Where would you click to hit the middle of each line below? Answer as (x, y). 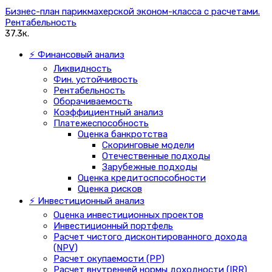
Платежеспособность (101, 123)
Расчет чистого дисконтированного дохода (150, 236)
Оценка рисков (110, 189)
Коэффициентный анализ (108, 112)
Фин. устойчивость (96, 79)
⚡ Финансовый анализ (77, 54)
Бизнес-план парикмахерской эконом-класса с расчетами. (132, 11)
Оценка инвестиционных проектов (128, 215)
